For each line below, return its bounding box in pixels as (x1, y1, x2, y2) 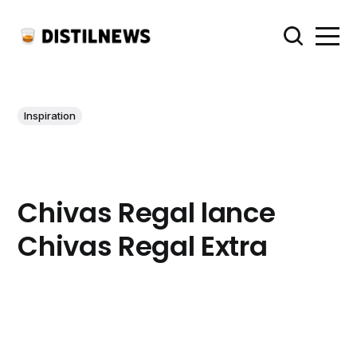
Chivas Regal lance (18, 194, 276, 233)
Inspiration (24, 109, 76, 123)
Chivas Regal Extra (18, 227, 268, 266)
